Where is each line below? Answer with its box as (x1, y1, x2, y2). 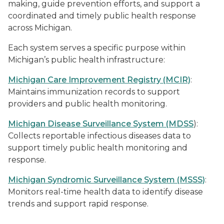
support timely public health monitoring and (8, 143, 187, 152)
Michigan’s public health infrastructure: (8, 55, 165, 64)
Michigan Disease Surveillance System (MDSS (8, 119, 193, 128)
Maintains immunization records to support (8, 87, 180, 96)
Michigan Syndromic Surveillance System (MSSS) (8, 175, 205, 184)
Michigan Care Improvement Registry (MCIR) (8, 75, 190, 84)
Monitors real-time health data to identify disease (8, 187, 203, 196)
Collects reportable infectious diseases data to (8, 131, 191, 140)
